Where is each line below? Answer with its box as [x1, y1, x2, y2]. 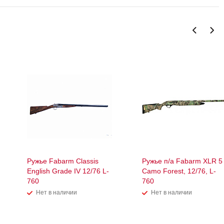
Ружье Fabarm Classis [27, 157, 98, 165]
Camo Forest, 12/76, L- [142, 167, 216, 175]
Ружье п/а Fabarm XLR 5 [142, 157, 222, 165]
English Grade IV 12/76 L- [27, 167, 109, 175]
